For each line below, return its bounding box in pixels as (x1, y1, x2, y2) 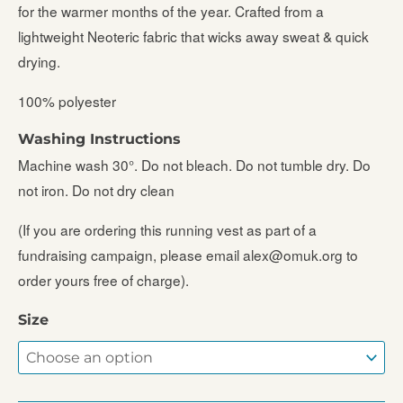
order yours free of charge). (18, 269, 189, 290)
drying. (18, 51, 60, 72)
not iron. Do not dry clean (18, 180, 175, 201)
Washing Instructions (18, 130, 181, 148)
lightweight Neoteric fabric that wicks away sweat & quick (18, 26, 369, 47)
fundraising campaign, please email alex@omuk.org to (18, 244, 358, 264)
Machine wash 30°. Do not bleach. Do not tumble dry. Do (18, 155, 371, 175)
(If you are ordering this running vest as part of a (18, 219, 317, 239)
